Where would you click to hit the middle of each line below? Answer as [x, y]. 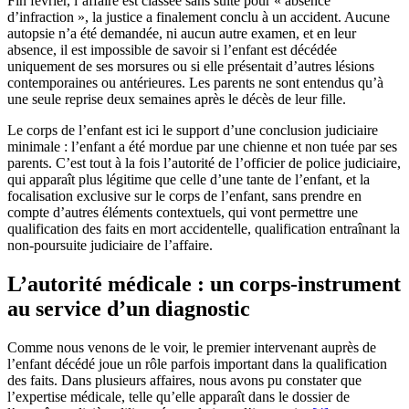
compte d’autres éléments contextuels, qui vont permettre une [183, 213]
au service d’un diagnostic [129, 308]
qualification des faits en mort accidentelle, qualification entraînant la [204, 229]
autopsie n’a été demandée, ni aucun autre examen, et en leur [182, 34]
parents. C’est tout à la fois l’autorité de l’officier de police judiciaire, [204, 163]
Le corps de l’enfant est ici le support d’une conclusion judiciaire [193, 131]
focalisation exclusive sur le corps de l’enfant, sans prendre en [184, 196]
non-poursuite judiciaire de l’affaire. [110, 246]
